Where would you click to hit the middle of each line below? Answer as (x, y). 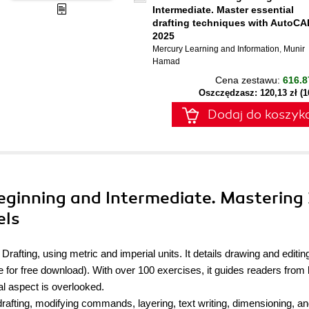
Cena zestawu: (249, 80)
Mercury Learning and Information (216, 49)
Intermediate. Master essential (223, 10)
